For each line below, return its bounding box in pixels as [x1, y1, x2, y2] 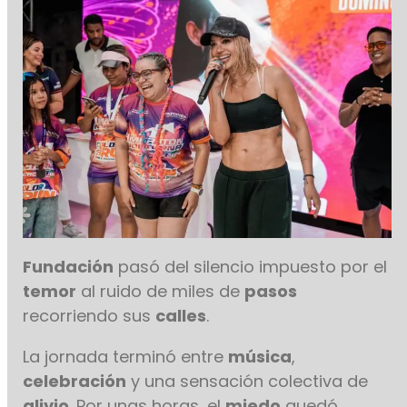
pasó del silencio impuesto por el [114, 255, 388, 279]
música [228, 345, 293, 369]
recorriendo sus [23, 304, 156, 328]
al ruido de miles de [76, 280, 245, 303]
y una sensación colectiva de [126, 370, 369, 393]
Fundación [23, 255, 114, 279]
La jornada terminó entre [23, 345, 229, 369]
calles [155, 304, 207, 328]
